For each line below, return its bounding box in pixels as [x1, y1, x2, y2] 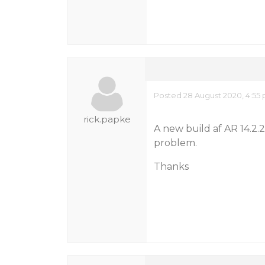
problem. [153, 137, 197, 148]
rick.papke [83, 114, 131, 125]
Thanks [153, 161, 189, 172]
